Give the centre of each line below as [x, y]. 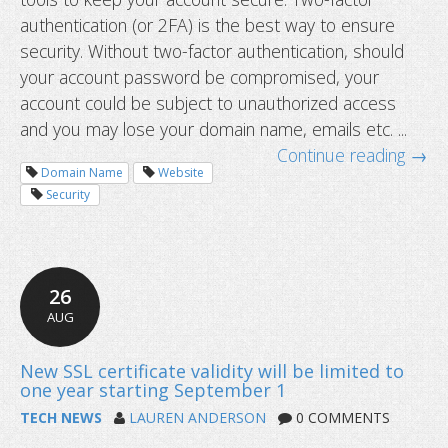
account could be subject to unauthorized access [208, 102]
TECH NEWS [61, 417]
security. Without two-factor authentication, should [212, 50]
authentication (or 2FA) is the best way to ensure [207, 24]
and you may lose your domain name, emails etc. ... [213, 128]
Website [180, 172]
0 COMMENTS [341, 417]
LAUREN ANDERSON [197, 417]
